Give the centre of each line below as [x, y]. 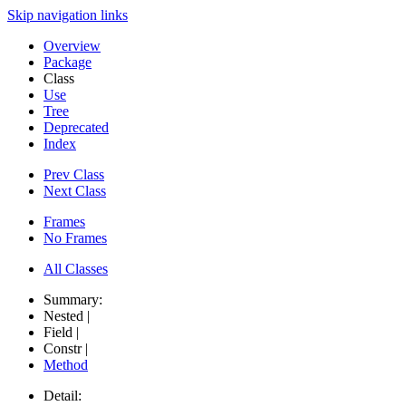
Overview [72, 46]
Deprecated [76, 128]
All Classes [76, 269]
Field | [63, 333]
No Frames [75, 238]
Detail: [64, 396]
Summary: [75, 300]
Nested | [68, 316]
